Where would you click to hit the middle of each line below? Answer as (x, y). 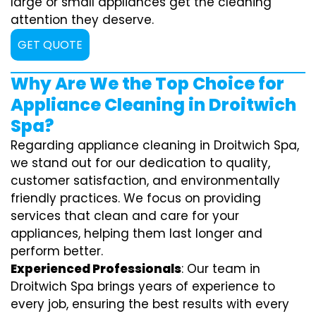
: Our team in (221, 268)
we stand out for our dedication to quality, (140, 163)
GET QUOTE (50, 44)
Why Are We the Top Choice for (147, 83)
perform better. (57, 251)
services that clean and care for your (125, 215)
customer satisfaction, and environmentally (145, 180)
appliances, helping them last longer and (136, 233)
